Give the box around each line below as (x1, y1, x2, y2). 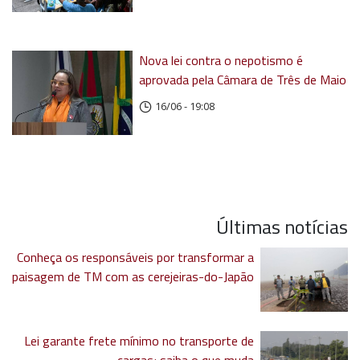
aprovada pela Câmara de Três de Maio (139, 70, 347, 90)
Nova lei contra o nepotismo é (139, 51, 304, 71)
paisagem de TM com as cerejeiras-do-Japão (12, 267, 255, 287)
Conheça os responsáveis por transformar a (17, 247, 255, 268)
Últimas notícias (216, 212, 348, 242)
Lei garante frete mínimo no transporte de (24, 331, 255, 351)
